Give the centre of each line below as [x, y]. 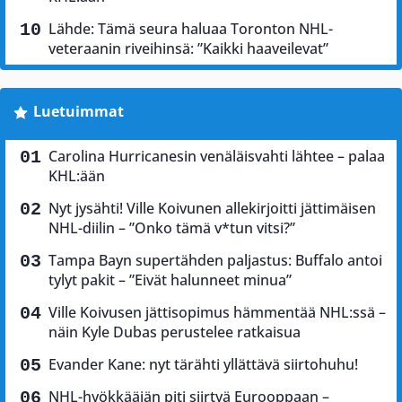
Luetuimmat [78, 111]
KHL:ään [77, 175]
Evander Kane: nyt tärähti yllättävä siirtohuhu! [203, 364]
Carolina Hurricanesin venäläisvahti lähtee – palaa [217, 156]
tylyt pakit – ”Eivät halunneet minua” [170, 280]
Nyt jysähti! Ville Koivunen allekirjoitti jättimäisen [212, 208]
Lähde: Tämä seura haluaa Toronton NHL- [191, 28]
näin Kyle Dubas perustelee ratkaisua [175, 332]
